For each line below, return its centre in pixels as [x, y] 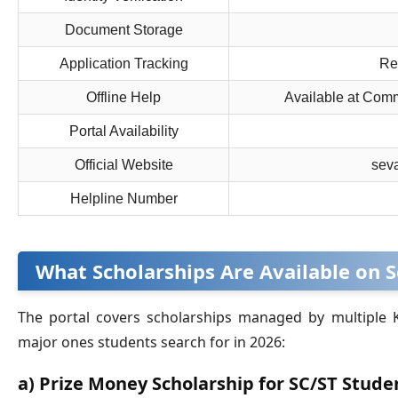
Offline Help [123, 98]
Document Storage [123, 30]
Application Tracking [123, 64]
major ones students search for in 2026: [151, 342]
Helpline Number [123, 199]
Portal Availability [123, 131]
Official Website [123, 165]
